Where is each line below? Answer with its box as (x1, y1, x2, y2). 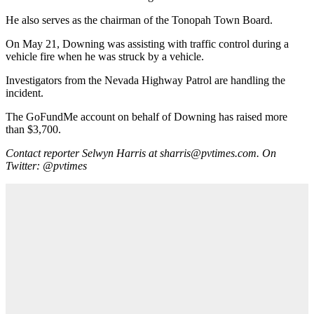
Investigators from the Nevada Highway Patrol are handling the (6, 74, 285, 86)
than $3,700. (6, 123, 61, 135)
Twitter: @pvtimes (6, 159, 87, 172)
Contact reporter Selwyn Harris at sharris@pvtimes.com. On (6, 146, 276, 159)
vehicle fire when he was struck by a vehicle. (6, 50, 204, 62)
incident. (6, 86, 43, 99)
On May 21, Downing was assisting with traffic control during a (6, 37, 289, 50)
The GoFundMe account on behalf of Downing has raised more (6, 110, 287, 123)
